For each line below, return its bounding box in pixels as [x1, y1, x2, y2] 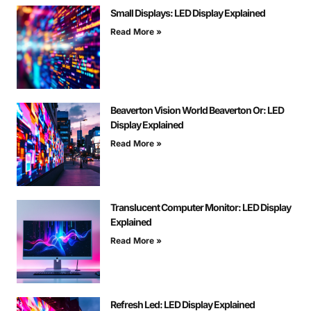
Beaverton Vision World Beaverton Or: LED [110, 104, 284, 117]
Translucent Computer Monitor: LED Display [110, 201, 291, 214]
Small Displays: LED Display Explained [110, 7, 265, 19]
